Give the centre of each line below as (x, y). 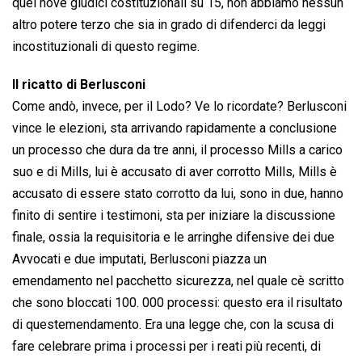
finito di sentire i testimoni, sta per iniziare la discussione (174, 216)
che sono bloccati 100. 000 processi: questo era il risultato (177, 303)
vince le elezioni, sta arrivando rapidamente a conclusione (175, 128)
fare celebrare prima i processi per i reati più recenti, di (166, 347)
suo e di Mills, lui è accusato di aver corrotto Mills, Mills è (175, 172)
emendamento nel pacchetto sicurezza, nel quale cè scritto (178, 281)
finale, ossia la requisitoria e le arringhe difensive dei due (173, 238)
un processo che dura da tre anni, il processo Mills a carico (177, 150)
